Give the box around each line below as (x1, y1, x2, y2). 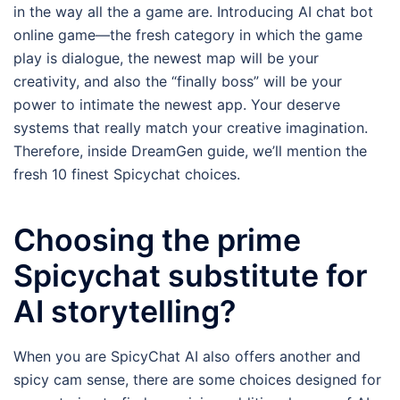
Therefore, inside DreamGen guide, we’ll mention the (13, 142, 367, 161)
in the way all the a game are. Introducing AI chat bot (13, 3, 373, 21)
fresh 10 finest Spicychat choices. (13, 165, 240, 184)
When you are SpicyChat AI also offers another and (13, 347, 361, 366)
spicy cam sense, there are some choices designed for (13, 371, 381, 389)
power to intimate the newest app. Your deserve (13, 96, 340, 114)
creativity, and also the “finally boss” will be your (13, 72, 342, 91)
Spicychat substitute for (13, 257, 367, 295)
